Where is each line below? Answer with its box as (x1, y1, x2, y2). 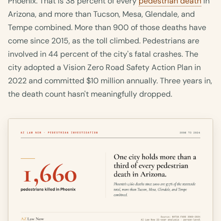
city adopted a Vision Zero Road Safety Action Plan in (8, 62, 201, 73)
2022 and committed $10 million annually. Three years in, (8, 75, 212, 86)
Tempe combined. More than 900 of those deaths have (8, 22, 206, 33)
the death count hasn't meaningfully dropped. (8, 88, 172, 99)
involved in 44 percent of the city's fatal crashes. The (8, 48, 198, 59)
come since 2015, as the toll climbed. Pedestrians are (8, 35, 199, 46)
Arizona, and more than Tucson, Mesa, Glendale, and (8, 8, 195, 19)
